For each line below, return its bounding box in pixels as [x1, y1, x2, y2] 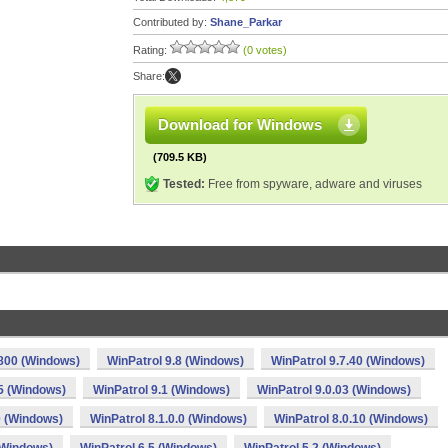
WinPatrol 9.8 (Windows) [107, 354, 244, 368]
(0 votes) [243, 44, 287, 56]
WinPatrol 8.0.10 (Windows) [274, 412, 428, 426]
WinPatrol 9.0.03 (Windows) [257, 383, 411, 397]
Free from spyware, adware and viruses [205, 177, 422, 191]
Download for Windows [158, 116, 322, 133]
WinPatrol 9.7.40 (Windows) [271, 354, 425, 368]
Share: [133, 70, 165, 82]
